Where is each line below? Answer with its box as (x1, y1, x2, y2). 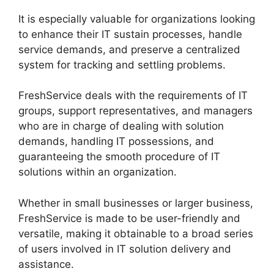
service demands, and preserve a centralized (18, 43, 240, 56)
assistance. (18, 257, 74, 270)
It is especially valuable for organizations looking (18, 12, 255, 25)
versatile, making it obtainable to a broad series (18, 227, 253, 240)
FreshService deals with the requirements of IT (18, 89, 248, 102)
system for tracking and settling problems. (18, 58, 226, 71)
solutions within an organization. (18, 166, 177, 179)
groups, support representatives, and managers (18, 105, 253, 117)
